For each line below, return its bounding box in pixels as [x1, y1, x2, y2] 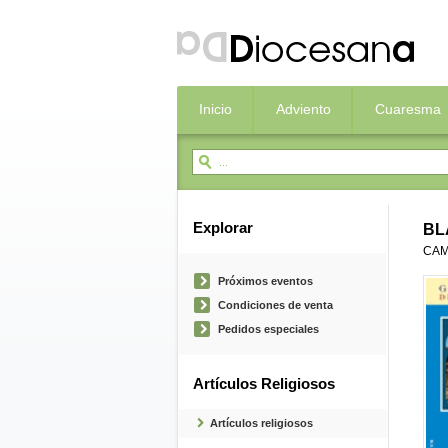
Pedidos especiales [218, 323, 319, 335]
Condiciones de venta [218, 299, 333, 311]
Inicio [199, 101, 232, 117]
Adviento [276, 101, 331, 117]
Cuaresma [375, 101, 441, 117]
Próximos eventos [218, 275, 313, 287]
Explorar [193, 220, 253, 236]
